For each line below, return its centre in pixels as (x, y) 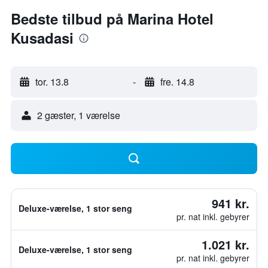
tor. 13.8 (52, 82)
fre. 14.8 (177, 82)
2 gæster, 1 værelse (79, 115)
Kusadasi (42, 38)
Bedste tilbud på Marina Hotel (112, 19)
